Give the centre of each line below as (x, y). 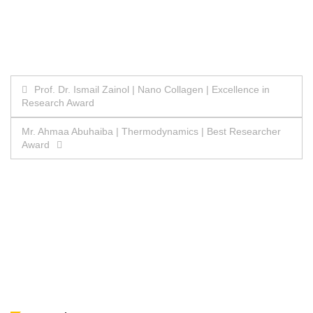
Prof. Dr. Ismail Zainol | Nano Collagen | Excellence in (152, 90)
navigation (61, 118)
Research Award (58, 103)
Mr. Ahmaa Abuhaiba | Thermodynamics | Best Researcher (151, 132)
